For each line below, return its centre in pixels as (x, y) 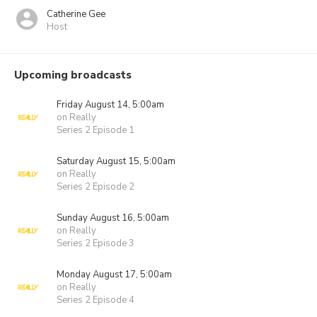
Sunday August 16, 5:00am (113, 218)
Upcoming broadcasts (73, 75)
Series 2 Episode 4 (96, 300)
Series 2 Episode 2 (96, 187)
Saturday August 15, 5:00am (116, 161)
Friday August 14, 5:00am (110, 105)
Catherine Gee (76, 14)
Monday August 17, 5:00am (114, 275)
